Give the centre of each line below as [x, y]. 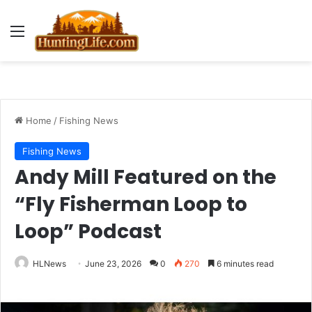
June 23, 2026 [113, 264]
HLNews [49, 264]
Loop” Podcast [90, 232]
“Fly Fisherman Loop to [131, 204]
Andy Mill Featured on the [146, 177]
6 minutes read [244, 264]
